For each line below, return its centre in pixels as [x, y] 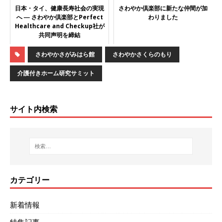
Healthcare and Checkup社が [59, 26]
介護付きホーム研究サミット [56, 73]
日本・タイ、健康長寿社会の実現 [59, 8]
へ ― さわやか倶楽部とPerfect [59, 17]
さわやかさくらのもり [142, 54]
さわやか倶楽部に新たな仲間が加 [163, 8]
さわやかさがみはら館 [65, 54]
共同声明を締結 [59, 35]
